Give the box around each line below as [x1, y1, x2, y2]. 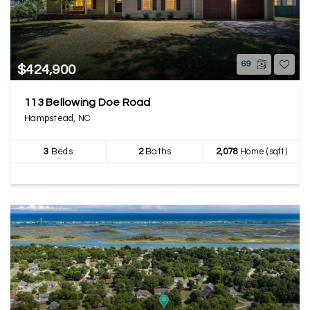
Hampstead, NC [24, 113, 91, 123]
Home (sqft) [237, 147, 287, 156]
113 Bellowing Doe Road [24, 97, 151, 108]
